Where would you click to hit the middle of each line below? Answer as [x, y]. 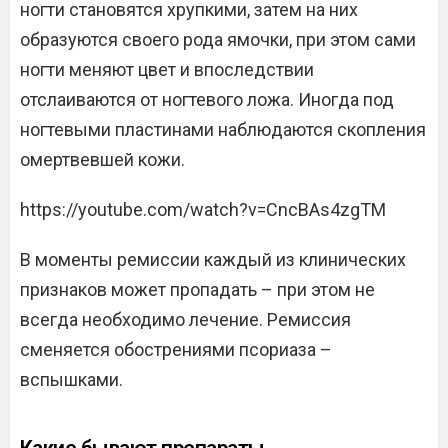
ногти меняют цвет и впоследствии [167, 69]
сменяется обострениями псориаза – [176, 349]
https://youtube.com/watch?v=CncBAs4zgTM [203, 209]
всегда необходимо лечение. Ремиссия [185, 319]
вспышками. [71, 379]
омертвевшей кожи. [102, 159]
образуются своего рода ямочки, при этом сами [218, 39]
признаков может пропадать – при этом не [197, 289]
